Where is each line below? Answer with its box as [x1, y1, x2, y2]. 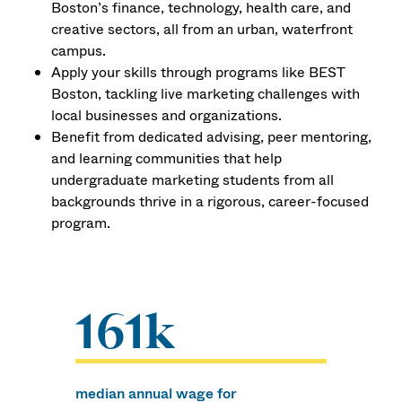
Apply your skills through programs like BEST [51, 61, 345, 83]
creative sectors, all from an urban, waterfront [51, 18, 354, 39]
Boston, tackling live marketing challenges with [51, 83, 361, 104]
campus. [51, 39, 107, 61]
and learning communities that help [51, 147, 283, 169]
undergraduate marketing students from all [51, 169, 335, 190]
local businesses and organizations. [51, 104, 283, 126]
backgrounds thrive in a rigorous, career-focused [51, 190, 370, 212]
